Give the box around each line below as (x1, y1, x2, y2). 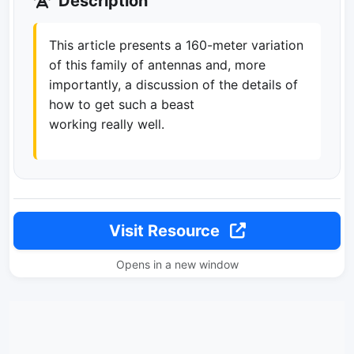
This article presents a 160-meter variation (49, 37, 303, 53)
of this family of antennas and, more (49, 57, 265, 73)
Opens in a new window (115, 258, 239, 271)
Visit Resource (108, 221, 224, 240)
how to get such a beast (49, 96, 194, 112)
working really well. (49, 116, 164, 132)
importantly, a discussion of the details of (49, 77, 298, 92)
